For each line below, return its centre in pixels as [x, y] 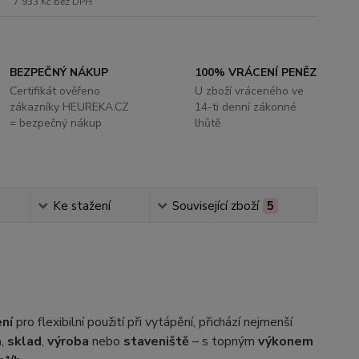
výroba [68, 341]
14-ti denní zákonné [245, 107]
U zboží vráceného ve [249, 91]
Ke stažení [82, 206]
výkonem [285, 341]
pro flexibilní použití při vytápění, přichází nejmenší [152, 322]
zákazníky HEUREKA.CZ [70, 107]
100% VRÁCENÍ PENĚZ [255, 73]
